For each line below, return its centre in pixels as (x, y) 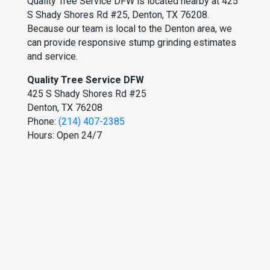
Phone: (43, 122)
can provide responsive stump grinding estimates (132, 43)
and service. (53, 57)
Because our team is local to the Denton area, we (130, 29)
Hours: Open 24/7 (65, 136)
